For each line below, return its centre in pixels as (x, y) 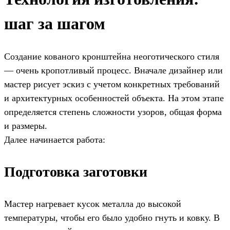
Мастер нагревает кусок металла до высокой (93, 204)
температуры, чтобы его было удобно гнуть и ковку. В (112, 217)
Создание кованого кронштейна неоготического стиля (112, 56)
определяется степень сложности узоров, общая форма (113, 112)
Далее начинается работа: (55, 139)
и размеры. (26, 126)
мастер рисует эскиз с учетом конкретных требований (112, 84)
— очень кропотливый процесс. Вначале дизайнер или (113, 70)
